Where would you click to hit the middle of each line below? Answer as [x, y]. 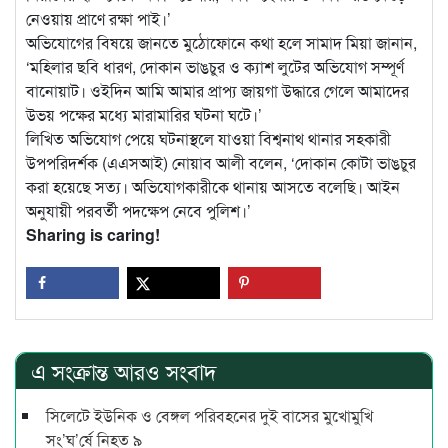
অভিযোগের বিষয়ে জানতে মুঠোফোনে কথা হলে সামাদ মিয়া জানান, [221, 43]
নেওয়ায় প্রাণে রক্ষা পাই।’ [98, 19]
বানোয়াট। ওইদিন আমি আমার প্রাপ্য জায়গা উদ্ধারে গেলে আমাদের [217, 91]
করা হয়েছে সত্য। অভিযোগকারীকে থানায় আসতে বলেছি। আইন [213, 187]
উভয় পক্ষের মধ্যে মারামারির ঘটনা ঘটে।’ [144, 115]
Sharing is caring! [93, 235]
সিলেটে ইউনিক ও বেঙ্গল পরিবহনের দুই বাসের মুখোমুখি [209, 415]
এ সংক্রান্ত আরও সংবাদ [124, 370]
